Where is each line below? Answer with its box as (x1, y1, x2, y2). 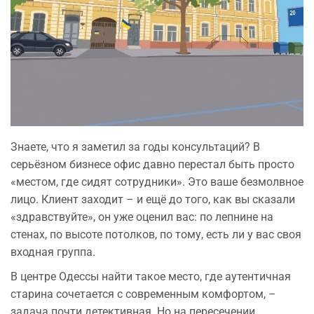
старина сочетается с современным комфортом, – (11, 287, 276, 301)
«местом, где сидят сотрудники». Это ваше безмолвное (11, 175, 303, 189)
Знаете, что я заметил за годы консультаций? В (11, 139, 260, 153)
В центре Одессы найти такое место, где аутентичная (11, 269, 291, 283)
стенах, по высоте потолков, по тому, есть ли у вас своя (11, 227, 301, 241)
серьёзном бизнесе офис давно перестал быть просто (11, 157, 294, 171)
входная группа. (11, 245, 95, 259)
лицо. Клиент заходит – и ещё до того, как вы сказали (11, 192, 295, 206)
